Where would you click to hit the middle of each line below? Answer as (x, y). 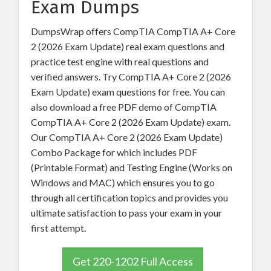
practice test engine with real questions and (120, 61)
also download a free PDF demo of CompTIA (124, 107)
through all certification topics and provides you (129, 198)
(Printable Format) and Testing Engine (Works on (132, 167)
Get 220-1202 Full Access (133, 261)
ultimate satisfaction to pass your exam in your (126, 213)
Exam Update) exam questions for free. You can (128, 92)
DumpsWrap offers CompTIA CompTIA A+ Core (133, 31)
